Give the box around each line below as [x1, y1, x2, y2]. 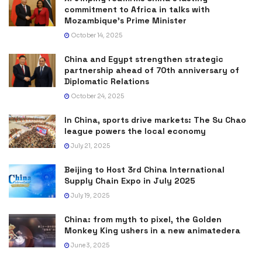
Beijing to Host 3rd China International [64, 164, 225, 175]
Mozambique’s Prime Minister [64, 15, 187, 26]
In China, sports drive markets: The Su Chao [64, 114, 246, 125]
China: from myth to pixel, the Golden [64, 213, 222, 225]
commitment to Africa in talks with [64, 4, 210, 15]
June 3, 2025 [70, 241, 109, 249]
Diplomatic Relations [64, 75, 149, 87]
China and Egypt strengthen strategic [64, 53, 223, 64]
